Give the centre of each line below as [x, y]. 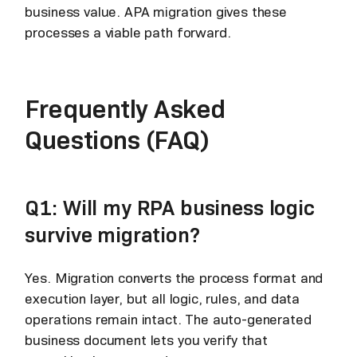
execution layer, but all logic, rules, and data [163, 299]
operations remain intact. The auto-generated [168, 320]
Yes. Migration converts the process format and [174, 279]
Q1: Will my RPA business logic [170, 208]
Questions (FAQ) [117, 141]
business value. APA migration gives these [156, 12]
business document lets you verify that [146, 341]
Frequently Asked [125, 110]
